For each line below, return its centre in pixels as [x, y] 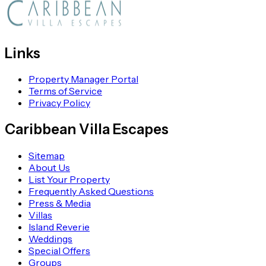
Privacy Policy [59, 103]
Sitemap [47, 156]
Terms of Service [65, 91]
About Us [49, 168]
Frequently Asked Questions [91, 191]
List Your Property [69, 180]
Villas [40, 215]
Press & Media [60, 203]
